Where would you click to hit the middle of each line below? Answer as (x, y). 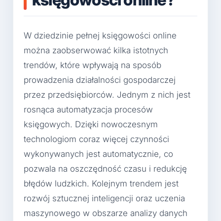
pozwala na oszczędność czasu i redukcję (105, 168)
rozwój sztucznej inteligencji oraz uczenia (104, 198)
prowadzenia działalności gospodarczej (100, 80)
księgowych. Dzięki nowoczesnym (91, 124)
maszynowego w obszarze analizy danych (106, 213)
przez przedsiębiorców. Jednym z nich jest (107, 94)
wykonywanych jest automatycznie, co (98, 154)
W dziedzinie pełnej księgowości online (100, 35)
